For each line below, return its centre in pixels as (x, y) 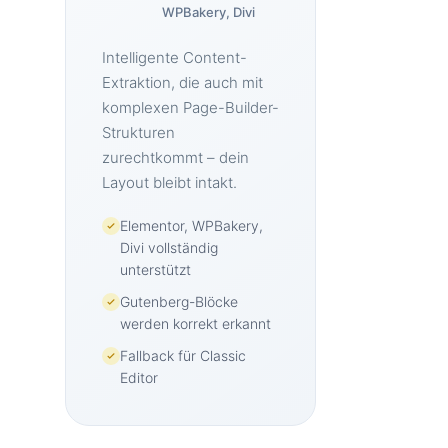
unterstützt (155, 269)
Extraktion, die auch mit (182, 82)
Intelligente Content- (174, 57)
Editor (139, 377)
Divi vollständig (169, 247)
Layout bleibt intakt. (169, 182)
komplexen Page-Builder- (190, 107)
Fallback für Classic (183, 355)
